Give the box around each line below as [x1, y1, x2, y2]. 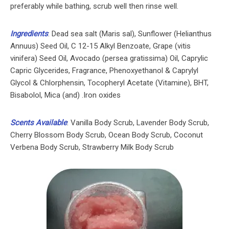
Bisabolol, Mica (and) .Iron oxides [10, 90, 121, 100]
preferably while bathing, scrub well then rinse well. [10, 2, 178, 11]
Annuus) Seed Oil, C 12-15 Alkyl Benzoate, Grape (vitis [10, 41, 191, 51]
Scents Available [10, 118, 67, 128]
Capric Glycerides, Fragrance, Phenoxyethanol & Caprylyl [10, 66, 198, 76]
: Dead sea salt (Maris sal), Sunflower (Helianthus [48, 29, 212, 39]
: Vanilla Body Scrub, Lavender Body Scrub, [67, 118, 209, 128]
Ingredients [10, 29, 48, 39]
